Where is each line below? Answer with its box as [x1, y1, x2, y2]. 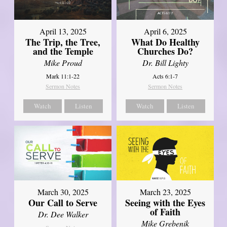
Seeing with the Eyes [125, 196, 206, 210]
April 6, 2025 [143, 26, 187, 37]
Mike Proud [44, 57, 82, 68]
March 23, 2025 [139, 186, 191, 198]
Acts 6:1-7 [153, 72, 178, 81]
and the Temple [32, 45, 93, 58]
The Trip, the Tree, [25, 35, 101, 49]
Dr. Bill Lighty [142, 57, 188, 68]
